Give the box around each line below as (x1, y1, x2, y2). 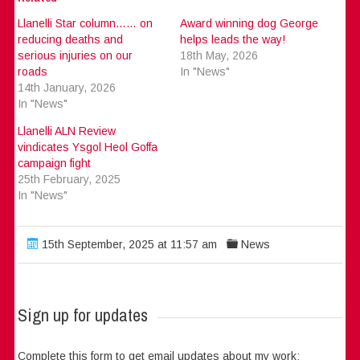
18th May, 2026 (179, 48, 258, 62)
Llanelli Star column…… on (18, 16, 153, 30)
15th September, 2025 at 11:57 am (39, 237, 218, 251)
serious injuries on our (18, 48, 133, 62)
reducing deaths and (18, 32, 124, 46)
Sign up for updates (18, 302, 149, 327)
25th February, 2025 (18, 172, 121, 186)
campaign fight (18, 156, 92, 170)
